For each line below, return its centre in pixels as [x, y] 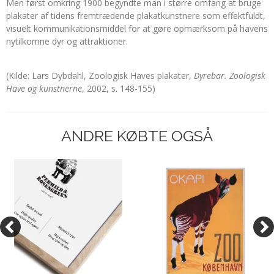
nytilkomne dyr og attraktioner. [67, 41]
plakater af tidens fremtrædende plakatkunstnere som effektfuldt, [136, 15]
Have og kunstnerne [44, 88]
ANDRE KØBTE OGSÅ [137, 135]
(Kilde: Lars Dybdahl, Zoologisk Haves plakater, [100, 75]
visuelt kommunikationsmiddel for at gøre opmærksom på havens [137, 28]
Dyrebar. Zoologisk [230, 75]
